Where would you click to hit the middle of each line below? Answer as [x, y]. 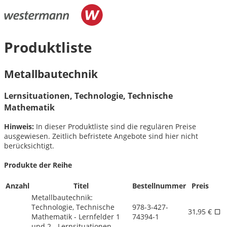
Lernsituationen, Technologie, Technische [88, 96]
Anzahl [17, 185]
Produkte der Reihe [38, 165]
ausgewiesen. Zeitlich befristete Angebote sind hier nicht [101, 136]
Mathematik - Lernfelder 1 [76, 216]
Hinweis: [19, 127]
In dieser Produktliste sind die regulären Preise [115, 127]
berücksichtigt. [29, 146]
